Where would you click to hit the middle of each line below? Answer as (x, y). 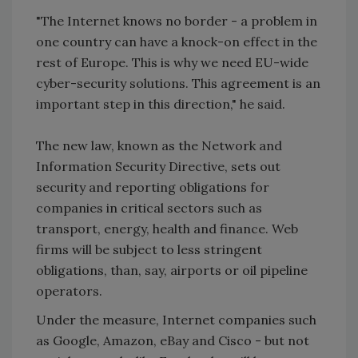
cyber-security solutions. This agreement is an (178, 83)
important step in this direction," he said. (161, 103)
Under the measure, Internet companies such (176, 319)
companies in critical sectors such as (149, 207)
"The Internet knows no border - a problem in (177, 20)
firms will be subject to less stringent (149, 249)
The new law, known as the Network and (159, 145)
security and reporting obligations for (153, 187)
